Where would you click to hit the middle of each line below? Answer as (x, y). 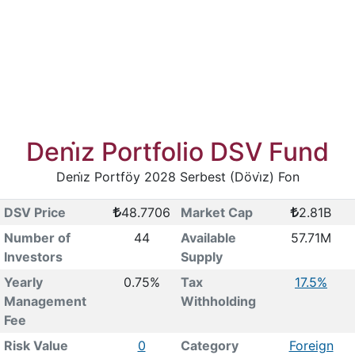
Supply (201, 257)
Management (45, 301)
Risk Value (36, 345)
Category (209, 345)
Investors (33, 257)
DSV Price (34, 212)
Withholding (218, 301)
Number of (37, 238)
